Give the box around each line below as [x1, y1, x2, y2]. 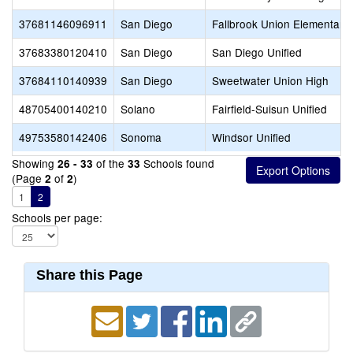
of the [93, 155, 128, 171]
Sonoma [121, 129, 162, 145]
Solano [121, 101, 155, 117]
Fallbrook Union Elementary [212, 16, 349, 32]
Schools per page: [12, 210, 102, 225]
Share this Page [36, 267, 143, 283]
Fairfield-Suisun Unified [212, 101, 327, 117]
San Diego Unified [212, 44, 302, 60]
